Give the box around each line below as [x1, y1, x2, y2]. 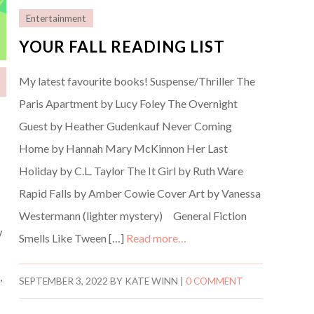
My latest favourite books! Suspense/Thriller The [18, 74, 255, 88]
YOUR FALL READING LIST [18, 36, 225, 56]
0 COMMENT [185, 275, 243, 287]
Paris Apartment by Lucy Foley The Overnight [18, 96, 238, 110]
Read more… [125, 231, 186, 245]
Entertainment [25, 12, 86, 24]
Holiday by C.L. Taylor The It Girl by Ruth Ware [18, 163, 243, 177]
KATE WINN [124, 275, 178, 287]
